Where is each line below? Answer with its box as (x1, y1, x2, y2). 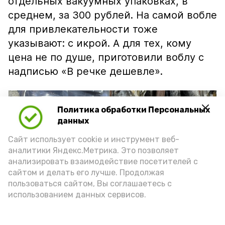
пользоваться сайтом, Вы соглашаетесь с (8, 179, 172, 188)
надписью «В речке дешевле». (8, 65, 163, 77)
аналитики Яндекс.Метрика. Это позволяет (8, 146, 179, 155)
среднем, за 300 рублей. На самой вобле (8, 9, 217, 21)
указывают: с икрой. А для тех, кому (8, 37, 191, 49)
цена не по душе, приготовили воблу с (8, 51, 204, 63)
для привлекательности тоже (8, 23, 158, 35)
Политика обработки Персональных (57, 105, 210, 115)
